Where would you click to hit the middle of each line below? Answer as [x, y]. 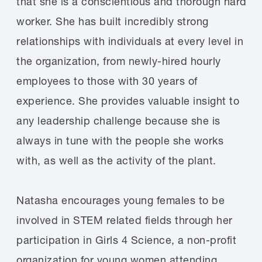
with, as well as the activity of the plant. [116, 161]
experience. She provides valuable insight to [128, 101]
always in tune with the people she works [120, 141]
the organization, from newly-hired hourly [119, 61]
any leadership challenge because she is [118, 121]
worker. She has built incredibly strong [113, 21]
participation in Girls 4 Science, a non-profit [126, 240]
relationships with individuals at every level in [130, 41]
